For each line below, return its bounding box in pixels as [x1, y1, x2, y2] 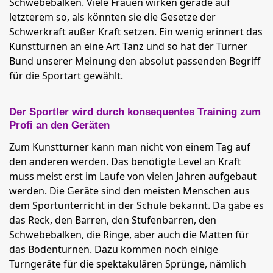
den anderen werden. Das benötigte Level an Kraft [9, 155, 241, 168]
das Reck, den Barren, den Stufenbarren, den [9, 213, 216, 227]
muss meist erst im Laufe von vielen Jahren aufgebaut [9, 169, 257, 183]
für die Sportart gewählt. [9, 69, 123, 82]
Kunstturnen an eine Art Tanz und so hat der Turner [9, 40, 247, 53]
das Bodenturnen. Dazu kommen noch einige [9, 243, 218, 256]
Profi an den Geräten [9, 119, 110, 131]
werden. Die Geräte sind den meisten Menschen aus [9, 184, 250, 197]
